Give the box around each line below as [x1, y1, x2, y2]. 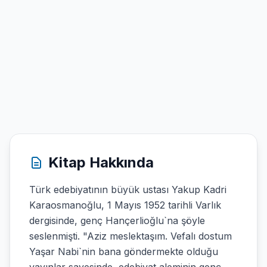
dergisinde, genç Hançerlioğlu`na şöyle [29, 215, 205, 226]
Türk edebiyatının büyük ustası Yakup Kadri [29, 184, 226, 195]
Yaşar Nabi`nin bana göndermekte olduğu [29, 246, 218, 257]
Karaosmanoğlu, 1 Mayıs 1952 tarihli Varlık [29, 199, 221, 211]
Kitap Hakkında [48, 154, 154, 171]
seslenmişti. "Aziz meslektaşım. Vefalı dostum [29, 230, 232, 242]
